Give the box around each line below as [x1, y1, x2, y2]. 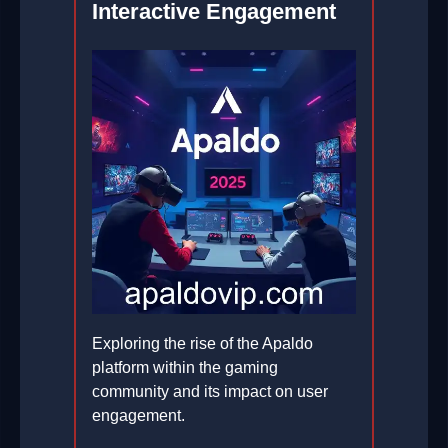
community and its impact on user [92, 383, 328, 401]
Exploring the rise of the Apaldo [92, 335, 313, 353]
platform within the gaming [92, 359, 278, 377]
